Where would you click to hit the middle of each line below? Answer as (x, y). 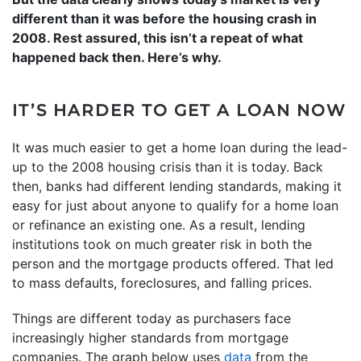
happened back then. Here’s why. (117, 57)
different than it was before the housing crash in (164, 18)
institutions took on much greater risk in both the (162, 244)
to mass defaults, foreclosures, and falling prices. (162, 282)
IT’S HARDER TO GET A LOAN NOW (179, 110)
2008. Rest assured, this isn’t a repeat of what (158, 37)
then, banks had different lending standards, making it (177, 186)
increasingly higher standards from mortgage (150, 337)
